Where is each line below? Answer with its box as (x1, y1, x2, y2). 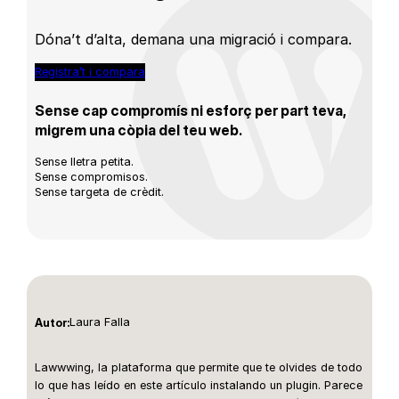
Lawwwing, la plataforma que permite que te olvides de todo (35, 361, 363, 375)
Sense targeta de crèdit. (35, 184, 165, 199)
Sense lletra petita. (35, 154, 134, 168)
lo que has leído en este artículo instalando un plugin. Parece (35, 379, 363, 393)
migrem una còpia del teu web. (35, 120, 243, 139)
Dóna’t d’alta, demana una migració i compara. (35, 29, 353, 48)
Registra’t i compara (35, 64, 146, 78)
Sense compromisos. (35, 169, 149, 183)
